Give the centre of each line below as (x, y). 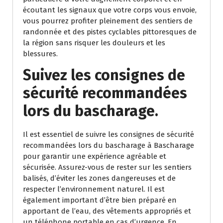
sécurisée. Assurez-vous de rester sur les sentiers (107, 167)
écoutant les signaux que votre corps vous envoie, (110, 10)
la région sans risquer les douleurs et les (94, 43)
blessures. (40, 54)
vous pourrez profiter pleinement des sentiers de (108, 21)
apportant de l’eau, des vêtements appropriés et (107, 211)
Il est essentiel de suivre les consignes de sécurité (109, 134)
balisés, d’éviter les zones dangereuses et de (99, 178)
